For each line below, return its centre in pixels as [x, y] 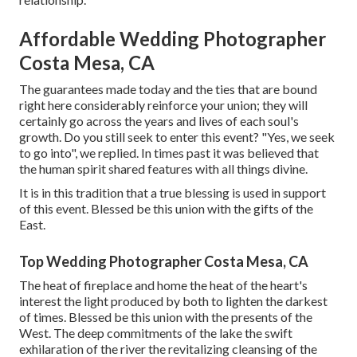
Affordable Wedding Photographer [173, 39]
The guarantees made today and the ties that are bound [168, 89]
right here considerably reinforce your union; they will [163, 105]
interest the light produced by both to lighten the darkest [173, 301]
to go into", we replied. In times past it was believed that [169, 153]
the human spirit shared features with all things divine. [163, 169]
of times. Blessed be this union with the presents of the [166, 317]
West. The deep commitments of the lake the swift [156, 333]
